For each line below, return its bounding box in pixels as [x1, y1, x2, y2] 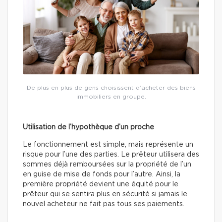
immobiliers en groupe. [76, 93, 146, 100]
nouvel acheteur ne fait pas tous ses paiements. [23, 200, 184, 208]
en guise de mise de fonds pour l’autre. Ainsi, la [23, 170, 180, 178]
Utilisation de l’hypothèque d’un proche [23, 123, 154, 131]
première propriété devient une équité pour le [23, 180, 178, 188]
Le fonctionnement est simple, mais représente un [23, 141, 193, 148]
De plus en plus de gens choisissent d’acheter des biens [26, 84, 196, 91]
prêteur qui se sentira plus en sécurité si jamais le [23, 190, 187, 198]
